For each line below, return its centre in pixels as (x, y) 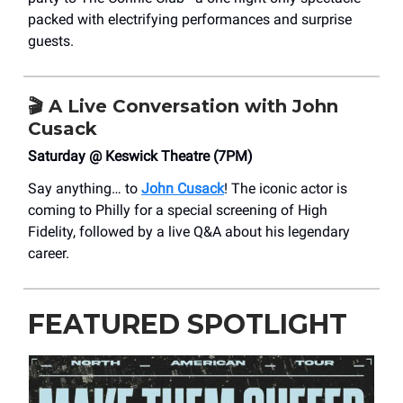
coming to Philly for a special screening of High (178, 210)
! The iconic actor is (286, 189)
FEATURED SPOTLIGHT (188, 325)
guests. (51, 41)
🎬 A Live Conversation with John (183, 107)
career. (49, 254)
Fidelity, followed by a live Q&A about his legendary (189, 232)
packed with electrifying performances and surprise (190, 20)
